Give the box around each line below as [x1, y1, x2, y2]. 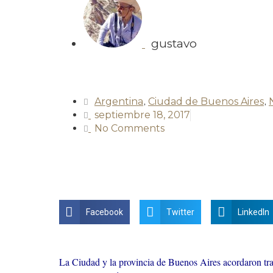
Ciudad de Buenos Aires [148, 96, 264, 107]
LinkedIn [238, 207, 270, 217]
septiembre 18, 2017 [94, 109, 190, 121]
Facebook [85, 207, 123, 217]
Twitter [166, 207, 194, 217]
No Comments [94, 122, 165, 134]
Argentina [94, 96, 143, 107]
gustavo [151, 37, 197, 51]
